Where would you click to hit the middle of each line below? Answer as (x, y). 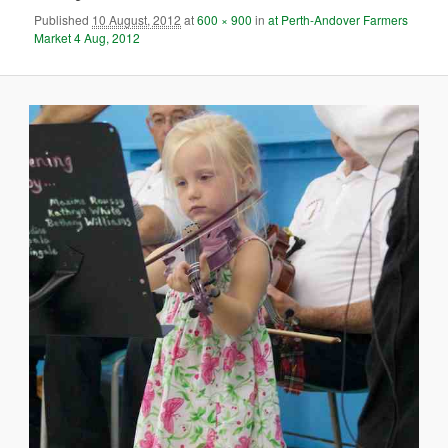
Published (63, 19)
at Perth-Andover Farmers (338, 19)
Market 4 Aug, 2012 (87, 37)
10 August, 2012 (137, 19)
